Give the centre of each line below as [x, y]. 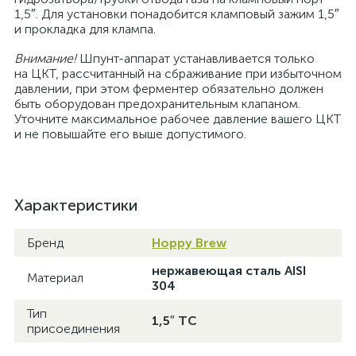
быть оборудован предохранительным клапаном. [157, 104]
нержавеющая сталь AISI [229, 271]
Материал [55, 278]
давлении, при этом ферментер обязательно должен [169, 89]
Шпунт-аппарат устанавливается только [195, 58]
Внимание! [45, 58]
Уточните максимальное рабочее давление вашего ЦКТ [178, 119]
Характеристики [76, 205]
